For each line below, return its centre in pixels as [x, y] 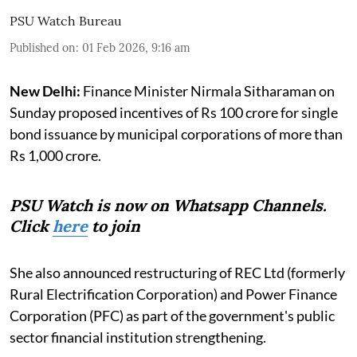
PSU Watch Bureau [66, 20]
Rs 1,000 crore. [55, 155]
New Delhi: [45, 90]
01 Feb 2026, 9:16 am [136, 47]
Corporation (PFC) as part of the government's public [172, 315]
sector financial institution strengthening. [138, 337]
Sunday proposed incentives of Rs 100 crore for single [174, 112]
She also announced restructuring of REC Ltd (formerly [177, 272]
